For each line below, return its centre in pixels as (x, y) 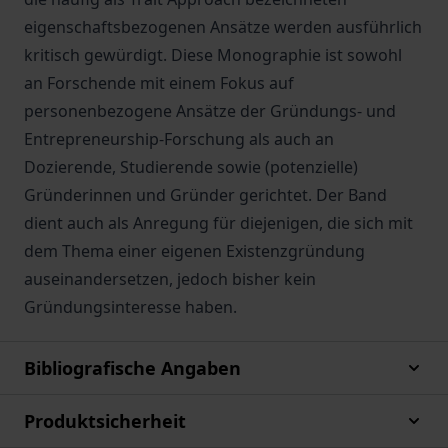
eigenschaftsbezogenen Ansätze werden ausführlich (223, 27)
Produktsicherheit (105, 421)
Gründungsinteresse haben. (130, 307)
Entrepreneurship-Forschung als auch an (179, 139)
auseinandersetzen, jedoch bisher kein (170, 279)
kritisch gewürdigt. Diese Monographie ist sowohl (213, 55)
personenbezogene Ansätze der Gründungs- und (210, 111)
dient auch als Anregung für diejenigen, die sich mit (218, 223)
